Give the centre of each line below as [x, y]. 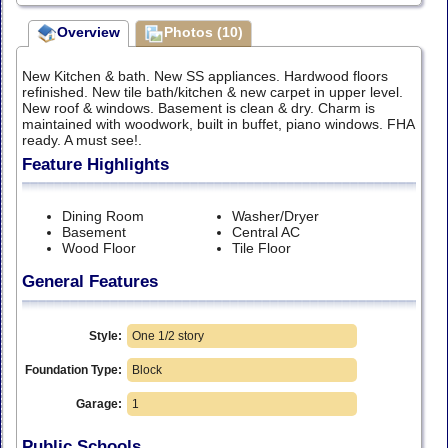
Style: [105, 335]
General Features [90, 282]
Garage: [99, 403]
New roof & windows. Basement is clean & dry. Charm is [198, 107]
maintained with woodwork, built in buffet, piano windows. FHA [218, 123]
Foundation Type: [73, 369]
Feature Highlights [95, 164]
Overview [88, 32]
